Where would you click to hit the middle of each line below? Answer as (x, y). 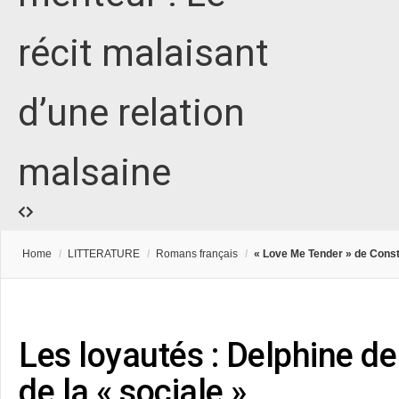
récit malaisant (143, 53)
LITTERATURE (104, 254)
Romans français (197, 254)
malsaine (94, 173)
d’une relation (131, 113)
